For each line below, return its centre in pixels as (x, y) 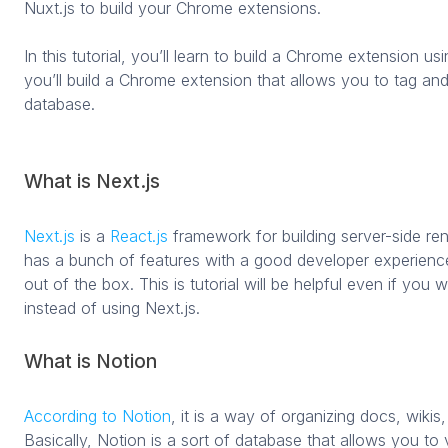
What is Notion (90, 361)
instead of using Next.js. (112, 307)
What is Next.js (92, 181)
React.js (139, 235)
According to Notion (97, 415)
